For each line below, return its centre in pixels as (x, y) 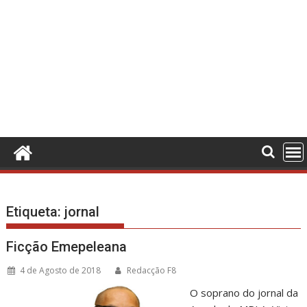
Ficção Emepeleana (67, 247)
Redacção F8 (152, 270)
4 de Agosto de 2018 (61, 270)
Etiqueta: (36, 212)
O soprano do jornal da (244, 293)
